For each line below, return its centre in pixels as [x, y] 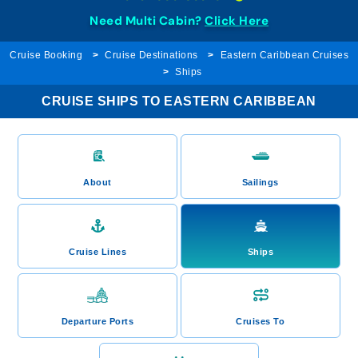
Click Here [237, 21]
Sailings [260, 182]
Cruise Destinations [151, 55]
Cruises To [261, 321]
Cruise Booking [46, 55]
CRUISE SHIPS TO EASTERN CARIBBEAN [179, 101]
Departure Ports [97, 321]
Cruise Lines [98, 252]
